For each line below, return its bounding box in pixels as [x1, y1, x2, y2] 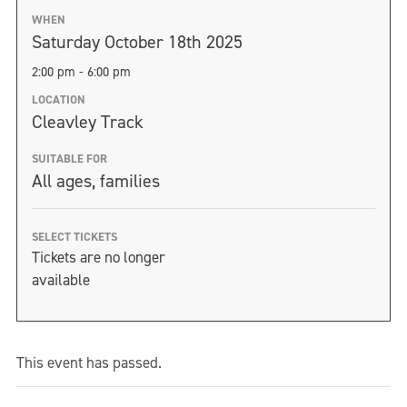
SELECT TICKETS [32, 229, 117, 244]
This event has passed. [16, 352, 162, 372]
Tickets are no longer [32, 247, 165, 267]
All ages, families [32, 169, 160, 193]
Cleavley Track [32, 110, 144, 134]
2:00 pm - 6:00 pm [32, 63, 131, 81]
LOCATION [32, 92, 85, 107]
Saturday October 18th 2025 [32, 30, 243, 54]
